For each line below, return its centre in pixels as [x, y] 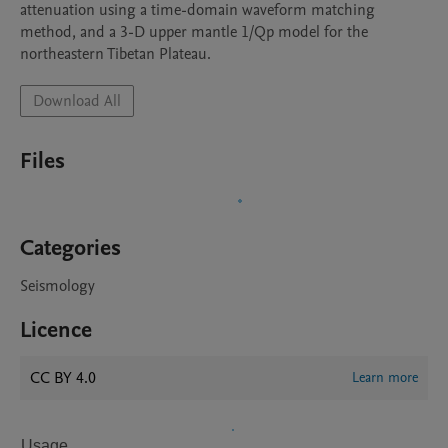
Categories [70, 248]
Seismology [57, 286]
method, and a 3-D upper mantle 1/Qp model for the [194, 32]
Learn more [385, 377]
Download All [77, 101]
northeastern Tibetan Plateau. [115, 54]
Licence [56, 330]
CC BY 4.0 [63, 378]
